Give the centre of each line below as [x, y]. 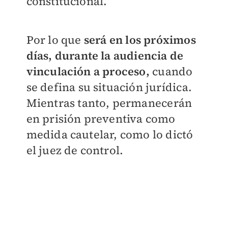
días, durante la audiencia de [105, 56]
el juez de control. [76, 150]
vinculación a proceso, [88, 72]
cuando [171, 72]
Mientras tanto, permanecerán [109, 103]
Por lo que [55, 40]
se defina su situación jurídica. [109, 87]
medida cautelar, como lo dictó [110, 135]
